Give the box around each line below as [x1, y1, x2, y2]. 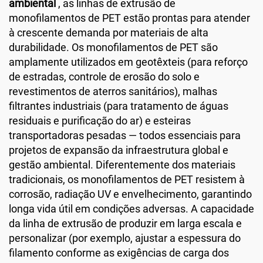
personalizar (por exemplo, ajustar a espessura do [9, 231, 241, 244]
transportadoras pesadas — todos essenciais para [9, 129, 241, 141]
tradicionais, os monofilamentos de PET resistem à [9, 173, 245, 186]
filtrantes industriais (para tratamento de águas [9, 99, 228, 112]
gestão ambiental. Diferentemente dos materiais [9, 158, 235, 171]
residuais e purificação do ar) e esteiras [9, 114, 191, 127]
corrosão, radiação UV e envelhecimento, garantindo [9, 187, 252, 200]
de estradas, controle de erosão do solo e [9, 70, 200, 83]
